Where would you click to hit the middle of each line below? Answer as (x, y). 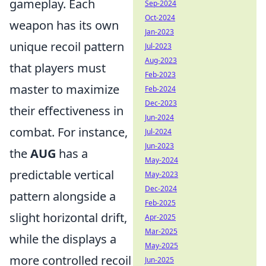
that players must (58, 68)
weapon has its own (64, 25)
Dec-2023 (161, 103)
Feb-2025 (160, 203)
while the (36, 239)
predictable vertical (62, 175)
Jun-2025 (159, 260)
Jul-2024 (158, 132)
